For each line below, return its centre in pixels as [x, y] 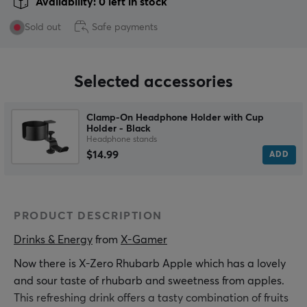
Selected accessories [153, 83]
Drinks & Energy [53, 240]
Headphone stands [122, 140]
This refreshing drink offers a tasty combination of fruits [151, 298]
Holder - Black [119, 129]
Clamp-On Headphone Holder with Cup [175, 118]
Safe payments [125, 28]
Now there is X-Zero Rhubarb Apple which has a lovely [150, 264]
